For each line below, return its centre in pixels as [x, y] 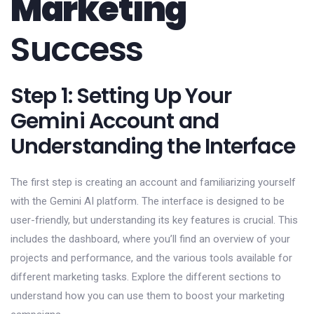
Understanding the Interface [153, 146]
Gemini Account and [115, 121]
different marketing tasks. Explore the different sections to [146, 277]
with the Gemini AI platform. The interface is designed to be [148, 201]
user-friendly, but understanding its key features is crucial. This [154, 220]
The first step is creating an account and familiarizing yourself [153, 182]
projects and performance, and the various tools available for [151, 258]
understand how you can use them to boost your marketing [148, 295]
